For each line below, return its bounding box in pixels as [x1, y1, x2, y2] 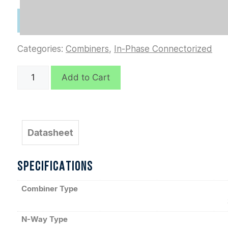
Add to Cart [61, 72, 110, 82]
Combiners [66, 44, 109, 54]
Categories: [17, 44, 66, 54]
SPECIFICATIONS [17, 161, 93, 174]
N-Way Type [21, 214, 68, 224]
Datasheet [27, 127, 73, 138]
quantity [17, 79, 50, 89]
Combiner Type [21, 183, 78, 193]
